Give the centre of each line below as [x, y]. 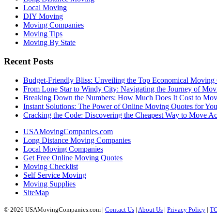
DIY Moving [43, 16]
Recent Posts [29, 61]
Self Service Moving [55, 175]
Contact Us [120, 209]
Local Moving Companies [63, 149]
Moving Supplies [49, 184]
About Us [150, 209]
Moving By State [49, 43]
